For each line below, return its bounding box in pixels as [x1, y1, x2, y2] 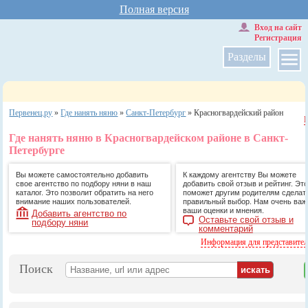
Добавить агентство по [32, 208, 127, 219]
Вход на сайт [254, 23, 302, 32]
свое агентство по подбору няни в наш [16, 179, 152, 188]
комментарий [198, 223, 253, 234]
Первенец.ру [9, 108, 53, 118]
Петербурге [9, 144, 65, 156]
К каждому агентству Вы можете [182, 170, 296, 179]
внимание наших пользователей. [16, 197, 132, 206]
